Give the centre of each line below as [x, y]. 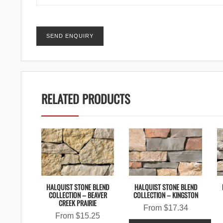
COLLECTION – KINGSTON [166, 195]
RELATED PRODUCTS [86, 98]
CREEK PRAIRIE [78, 203]
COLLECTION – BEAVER [78, 195]
